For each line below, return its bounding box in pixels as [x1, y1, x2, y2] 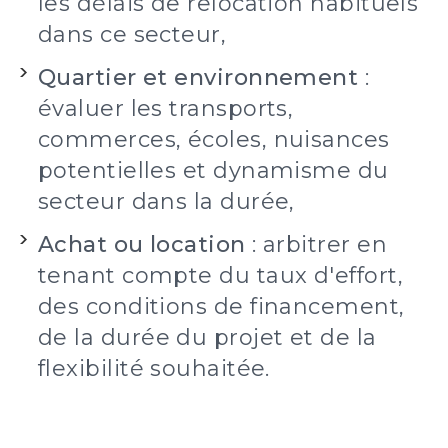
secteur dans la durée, [38, 188, 295, 215]
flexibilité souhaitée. [38, 355, 270, 382]
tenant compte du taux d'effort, [38, 262, 403, 289]
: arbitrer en [245, 231, 387, 258]
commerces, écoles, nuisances [38, 126, 390, 153]
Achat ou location [38, 231, 246, 258]
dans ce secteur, [38, 21, 227, 48]
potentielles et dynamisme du [38, 157, 389, 184]
